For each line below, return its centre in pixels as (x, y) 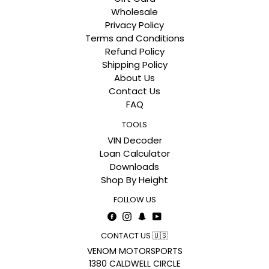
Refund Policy (134, 52)
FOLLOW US (134, 199)
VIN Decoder (134, 140)
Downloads (134, 166)
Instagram (154, 215)
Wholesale (134, 12)
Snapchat (168, 215)
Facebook (138, 215)
